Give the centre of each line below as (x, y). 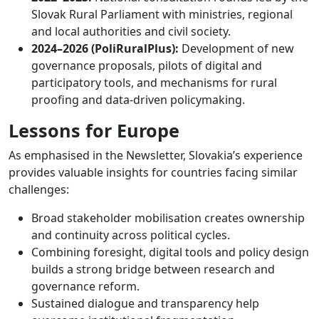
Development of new (236, 48)
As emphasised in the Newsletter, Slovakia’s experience (156, 155)
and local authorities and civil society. (131, 31)
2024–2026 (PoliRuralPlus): (105, 48)
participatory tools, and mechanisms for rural (154, 82)
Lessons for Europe (94, 130)
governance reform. (85, 286)
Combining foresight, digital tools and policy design (170, 252)
